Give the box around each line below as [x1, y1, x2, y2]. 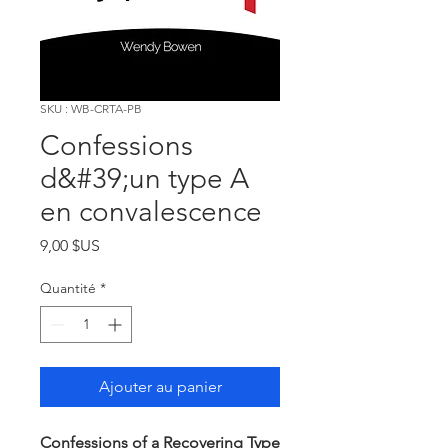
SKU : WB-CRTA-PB [40, 101, 142, 116]
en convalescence [40, 195, 262, 228]
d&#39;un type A [40, 162, 249, 195]
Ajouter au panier [98, 377, 222, 396]
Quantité [40, 279, 96, 297]
